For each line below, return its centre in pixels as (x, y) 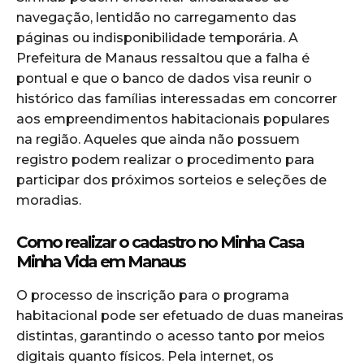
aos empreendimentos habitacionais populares (173, 119)
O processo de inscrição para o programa (153, 296)
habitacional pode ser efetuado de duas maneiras (180, 316)
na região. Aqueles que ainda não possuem (158, 140)
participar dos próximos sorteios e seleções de (171, 180)
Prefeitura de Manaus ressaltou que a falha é (163, 58)
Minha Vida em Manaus (101, 262)
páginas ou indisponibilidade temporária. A (157, 38)
